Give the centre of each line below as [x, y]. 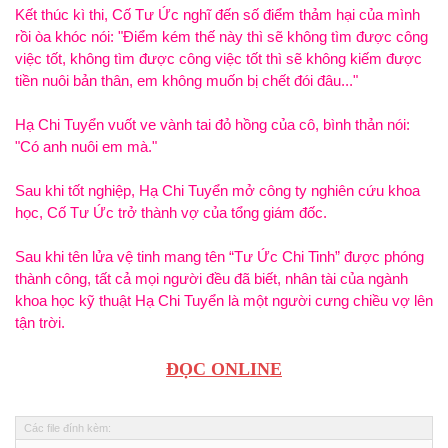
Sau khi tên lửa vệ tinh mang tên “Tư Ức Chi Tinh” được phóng [219, 256]
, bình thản [351, 124]
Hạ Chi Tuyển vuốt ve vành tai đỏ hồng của [157, 124]
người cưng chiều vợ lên [350, 300]
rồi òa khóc [53, 36]
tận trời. [40, 322]
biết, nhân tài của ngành [329, 278]
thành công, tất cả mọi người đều [124, 278]
